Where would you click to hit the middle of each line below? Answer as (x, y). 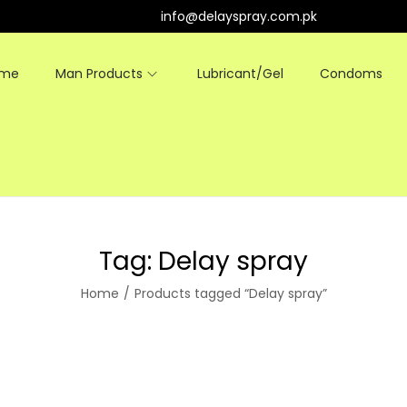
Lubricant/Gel (241, 74)
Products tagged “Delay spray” (230, 293)
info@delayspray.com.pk (238, 16)
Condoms (352, 74)
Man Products (99, 74)
